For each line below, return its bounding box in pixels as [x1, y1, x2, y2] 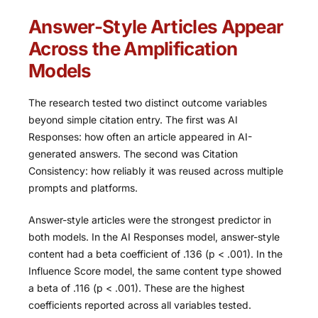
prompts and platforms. [28, 181, 138, 194]
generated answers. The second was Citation [28, 147, 238, 160]
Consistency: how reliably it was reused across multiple [28, 164, 283, 177]
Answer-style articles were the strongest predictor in [28, 213, 271, 226]
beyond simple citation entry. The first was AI [28, 113, 238, 126]
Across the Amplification [28, 37, 238, 60]
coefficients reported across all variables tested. [28, 298, 251, 311]
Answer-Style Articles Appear [28, 15, 284, 38]
